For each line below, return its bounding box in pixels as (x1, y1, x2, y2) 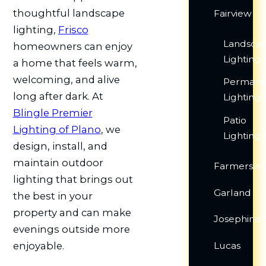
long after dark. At (12, 90, 103, 103)
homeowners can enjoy (12, 40, 132, 53)
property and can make (12, 207, 131, 219)
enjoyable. (12, 240, 64, 252)
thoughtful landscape (12, 7, 125, 20)
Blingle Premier (12, 107, 93, 119)
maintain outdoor (12, 157, 103, 169)
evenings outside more (12, 223, 130, 236)
